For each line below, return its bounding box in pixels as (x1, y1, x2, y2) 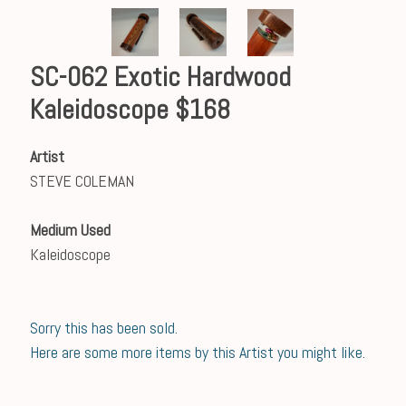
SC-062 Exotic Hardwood (29, 60, 291, 94)
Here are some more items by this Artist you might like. (29, 342, 365, 362)
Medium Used (29, 219, 111, 240)
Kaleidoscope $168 (29, 92, 230, 127)
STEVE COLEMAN (29, 170, 134, 191)
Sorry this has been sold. (29, 317, 178, 338)
